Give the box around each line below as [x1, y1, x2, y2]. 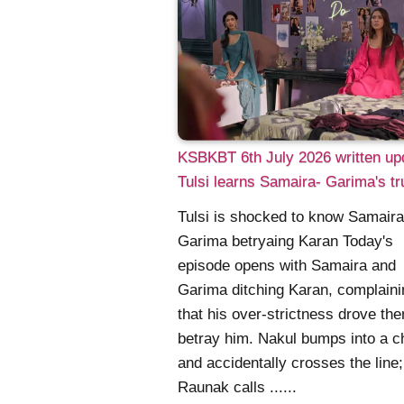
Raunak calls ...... [178, 378, 297, 396]
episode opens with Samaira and [178, 256, 396, 274]
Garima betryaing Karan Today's [178, 232, 393, 250]
